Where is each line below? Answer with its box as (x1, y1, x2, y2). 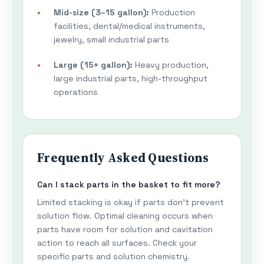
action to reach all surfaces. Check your (37, 237, 197, 249)
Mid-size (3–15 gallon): (54, 7, 149, 18)
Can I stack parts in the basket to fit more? (37, 179, 220, 190)
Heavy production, (133, 60, 209, 71)
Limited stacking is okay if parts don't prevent (37, 197, 224, 208)
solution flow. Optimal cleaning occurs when (37, 210, 213, 222)
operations (54, 87, 98, 98)
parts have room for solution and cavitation (37, 224, 213, 235)
